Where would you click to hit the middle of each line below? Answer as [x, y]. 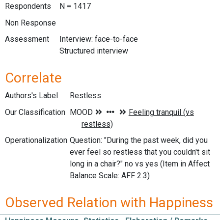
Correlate [33, 78]
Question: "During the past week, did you [139, 140]
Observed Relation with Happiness [109, 202]
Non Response [30, 23]
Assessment [27, 39]
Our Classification [35, 112]
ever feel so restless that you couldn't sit [140, 152]
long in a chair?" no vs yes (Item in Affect [140, 164]
